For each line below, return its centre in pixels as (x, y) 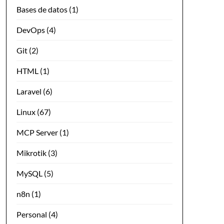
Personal (31, 214)
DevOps (30, 29)
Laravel (29, 91)
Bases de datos (42, 9)
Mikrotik (31, 152)
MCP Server (37, 132)
